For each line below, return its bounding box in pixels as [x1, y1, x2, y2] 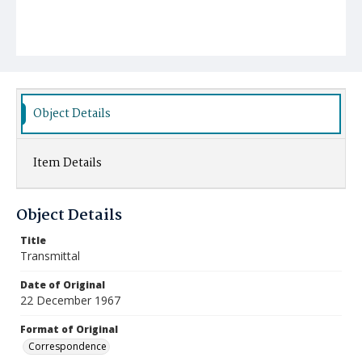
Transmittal [20, 248, 80, 263]
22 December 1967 [20, 293, 120, 308]
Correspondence [28, 339, 107, 353]
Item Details [33, 154, 102, 173]
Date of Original [20, 278, 105, 292]
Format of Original [20, 322, 118, 336]
